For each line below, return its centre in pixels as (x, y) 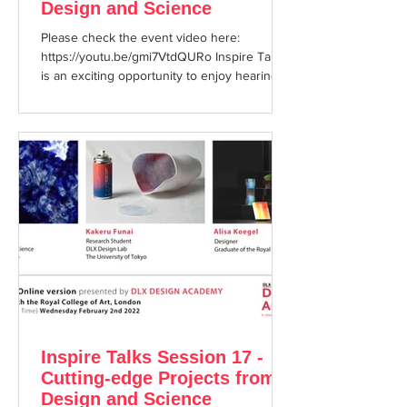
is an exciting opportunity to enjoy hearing (159, 75)
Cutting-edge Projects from (159, 378)
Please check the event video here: (140, 37)
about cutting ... (84, 94)
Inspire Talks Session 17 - (152, 357)
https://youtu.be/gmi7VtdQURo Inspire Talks (164, 56)
